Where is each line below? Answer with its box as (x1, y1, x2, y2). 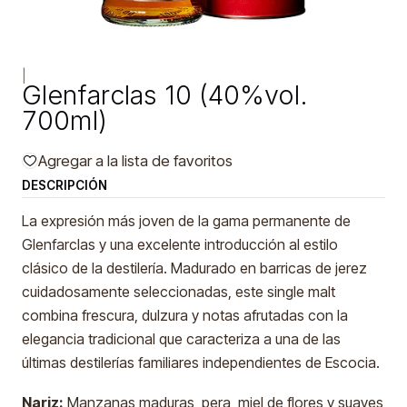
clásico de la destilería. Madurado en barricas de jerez (22, 259, 367, 277)
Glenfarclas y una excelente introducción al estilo (22, 235, 338, 253)
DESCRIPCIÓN (22, 178, 107, 193)
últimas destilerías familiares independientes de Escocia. (22, 353, 380, 372)
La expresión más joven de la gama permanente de (22, 212, 351, 230)
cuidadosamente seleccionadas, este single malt (22, 283, 335, 301)
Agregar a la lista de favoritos (38, 152, 233, 170)
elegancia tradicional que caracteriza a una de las (22, 330, 341, 348)
